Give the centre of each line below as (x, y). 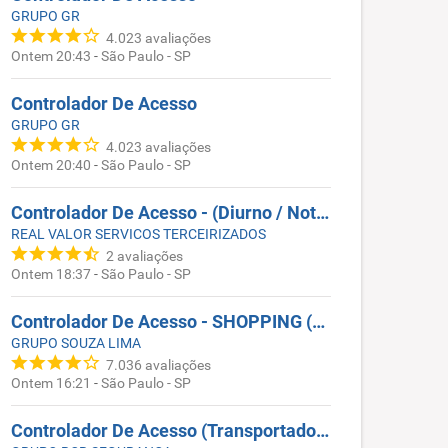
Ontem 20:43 (51, 56)
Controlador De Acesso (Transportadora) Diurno (322, 431)
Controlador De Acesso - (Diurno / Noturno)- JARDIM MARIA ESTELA (322, 213)
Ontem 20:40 (51, 165)
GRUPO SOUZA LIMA (76, 343)
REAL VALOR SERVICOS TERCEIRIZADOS (138, 234)
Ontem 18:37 (51, 274)
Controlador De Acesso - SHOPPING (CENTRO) (318, 322)
